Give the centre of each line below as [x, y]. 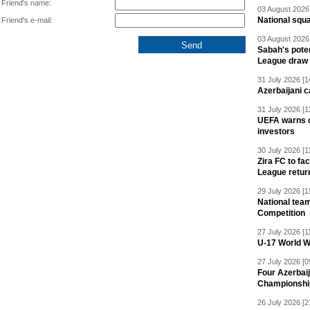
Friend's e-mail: [27, 20]
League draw [283, 61]
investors [276, 132]
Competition [281, 213]
